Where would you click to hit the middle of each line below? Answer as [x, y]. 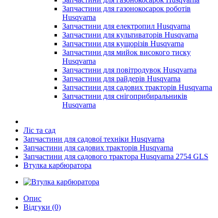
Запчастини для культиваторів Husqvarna [130, 35]
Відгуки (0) [42, 207]
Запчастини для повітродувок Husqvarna [129, 70]
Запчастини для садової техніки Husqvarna [94, 139]
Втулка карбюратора [57, 165]
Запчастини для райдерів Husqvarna [121, 79]
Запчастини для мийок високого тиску [127, 52]
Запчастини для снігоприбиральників [125, 96]
